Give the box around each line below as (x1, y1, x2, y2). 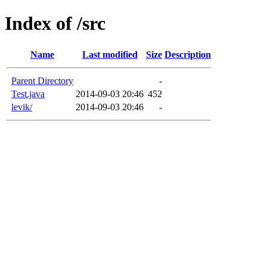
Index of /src (5, 13, 105, 35)
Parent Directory (11, 75, 73, 86)
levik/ (11, 101, 32, 112)
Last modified (82, 49, 138, 60)
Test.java (11, 88, 45, 99)
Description (164, 49, 211, 60)
